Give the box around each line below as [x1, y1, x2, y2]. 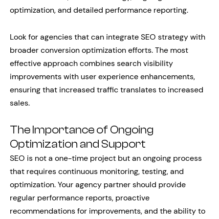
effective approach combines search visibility [10, 58, 173, 68]
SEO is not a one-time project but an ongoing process [10, 153, 202, 163]
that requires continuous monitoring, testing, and [10, 166, 184, 176]
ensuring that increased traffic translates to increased [10, 85, 203, 95]
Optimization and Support [10, 138, 146, 151]
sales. [10, 98, 30, 108]
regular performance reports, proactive [10, 193, 150, 203]
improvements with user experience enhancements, [10, 71, 195, 82]
